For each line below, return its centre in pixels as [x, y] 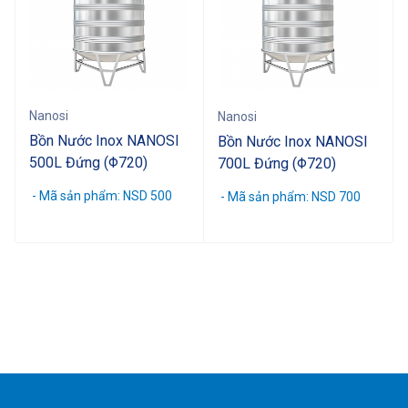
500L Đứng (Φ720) [88, 162]
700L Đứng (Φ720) [277, 163]
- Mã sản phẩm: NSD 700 [289, 196]
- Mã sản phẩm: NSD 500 [101, 195]
